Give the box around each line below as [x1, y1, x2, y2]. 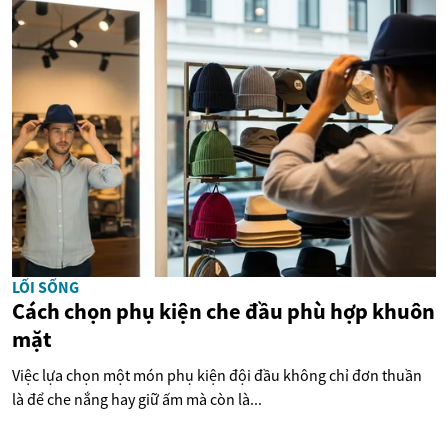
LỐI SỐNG [12, 276, 79, 297]
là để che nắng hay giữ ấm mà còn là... [12, 388, 262, 409]
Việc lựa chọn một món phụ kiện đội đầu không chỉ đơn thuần [12, 364, 422, 385]
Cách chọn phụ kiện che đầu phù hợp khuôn [12, 296, 435, 325]
